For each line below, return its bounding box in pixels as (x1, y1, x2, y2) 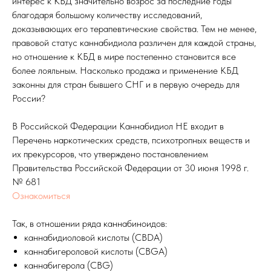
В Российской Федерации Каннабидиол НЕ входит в (12, 120, 224, 132)
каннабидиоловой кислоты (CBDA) (24, 232, 163, 244)
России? (12, 93, 45, 105)
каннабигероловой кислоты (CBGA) (24, 246, 168, 258)
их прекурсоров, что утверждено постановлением (12, 148, 208, 160)
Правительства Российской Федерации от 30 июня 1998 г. (12, 162, 249, 174)
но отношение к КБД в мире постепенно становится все (12, 51, 236, 63)
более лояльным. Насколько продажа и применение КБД (12, 65, 238, 77)
